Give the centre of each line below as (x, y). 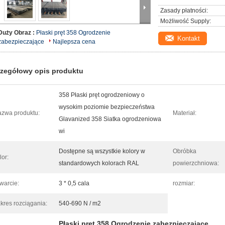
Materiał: (185, 113)
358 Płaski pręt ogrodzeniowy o (102, 95)
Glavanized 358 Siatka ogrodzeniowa (110, 119)
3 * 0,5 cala (74, 183)
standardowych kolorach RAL (99, 163)
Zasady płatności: (184, 11)
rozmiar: (184, 183)
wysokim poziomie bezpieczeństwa (107, 107)
